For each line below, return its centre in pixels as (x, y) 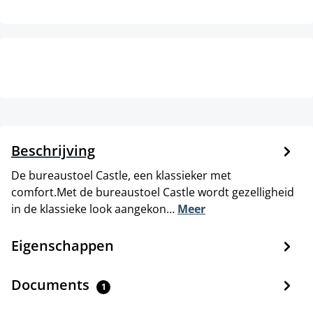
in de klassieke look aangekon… (94, 209)
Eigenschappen (63, 245)
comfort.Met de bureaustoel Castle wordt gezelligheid (153, 192)
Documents (52, 284)
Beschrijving (53, 150)
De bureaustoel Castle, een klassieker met (121, 175)
